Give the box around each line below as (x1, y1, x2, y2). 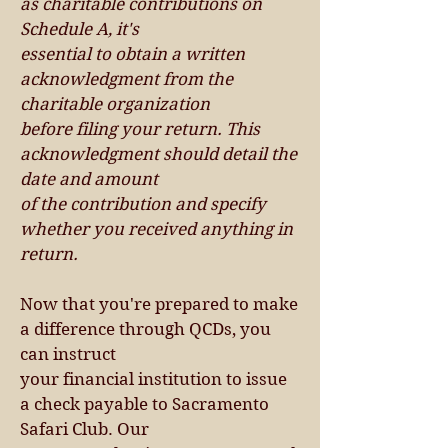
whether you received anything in (20, 219, 293, 239)
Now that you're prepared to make (20, 294, 298, 314)
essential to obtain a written (20, 44, 245, 64)
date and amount (20, 169, 158, 189)
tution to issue (173, 369, 287, 389)
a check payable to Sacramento (20, 394, 269, 414)
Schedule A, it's (20, 19, 139, 39)
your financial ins (20, 369, 162, 389)
